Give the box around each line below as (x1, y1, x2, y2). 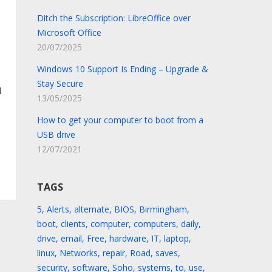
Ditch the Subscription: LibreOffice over (36, 12, 191, 24)
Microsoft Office (36, 27, 101, 38)
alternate (73, 203, 109, 215)
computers (133, 218, 176, 229)
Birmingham (138, 203, 187, 215)
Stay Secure (36, 78, 83, 89)
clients (60, 218, 86, 229)
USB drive (36, 129, 75, 140)
